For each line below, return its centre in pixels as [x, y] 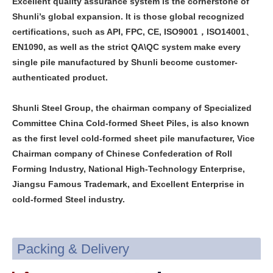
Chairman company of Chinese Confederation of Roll [122, 153]
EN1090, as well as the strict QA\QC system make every [126, 47]
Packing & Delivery [73, 249]
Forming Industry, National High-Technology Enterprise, [129, 168]
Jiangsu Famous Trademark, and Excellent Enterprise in [128, 184]
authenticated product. [61, 77]
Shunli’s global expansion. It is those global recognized [128, 16]
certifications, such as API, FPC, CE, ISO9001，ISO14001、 [133, 31]
